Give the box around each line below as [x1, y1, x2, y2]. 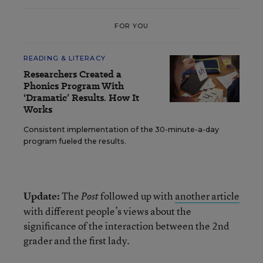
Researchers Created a [23, 68, 122, 81]
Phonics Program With [23, 79, 124, 93]
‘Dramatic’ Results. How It [23, 91, 139, 104]
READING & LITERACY [23, 54, 106, 62]
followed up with [99, 189, 175, 203]
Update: [23, 189, 60, 203]
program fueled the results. [23, 137, 126, 146]
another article [175, 189, 240, 203]
